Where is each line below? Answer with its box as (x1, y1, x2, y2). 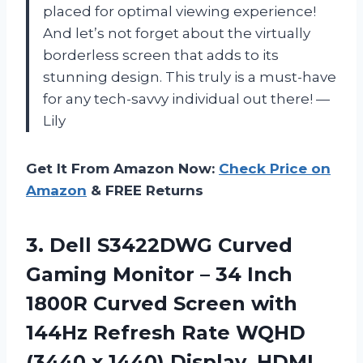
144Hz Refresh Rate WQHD (26, 321, 305, 345)
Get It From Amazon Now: (26, 160, 219, 177)
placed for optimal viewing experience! (43, 3, 316, 20)
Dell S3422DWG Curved (49, 233, 293, 258)
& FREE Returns (87, 182, 203, 199)
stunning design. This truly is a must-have (43, 69, 336, 86)
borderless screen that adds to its (43, 47, 279, 64)
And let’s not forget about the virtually (43, 25, 310, 42)
